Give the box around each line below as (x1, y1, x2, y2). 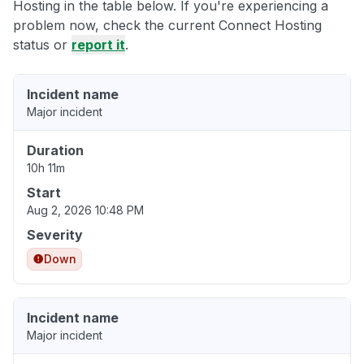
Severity (27, 227, 83, 244)
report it (71, 37, 125, 54)
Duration (27, 142, 84, 159)
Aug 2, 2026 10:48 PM (27, 203, 144, 218)
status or (13, 37, 71, 54)
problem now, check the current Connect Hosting (13, 17, 322, 34)
